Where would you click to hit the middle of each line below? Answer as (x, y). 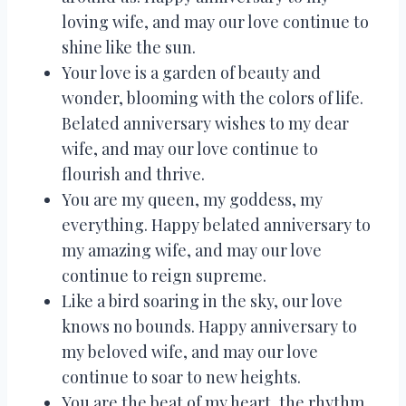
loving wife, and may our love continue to (215, 21)
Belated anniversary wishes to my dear (205, 123)
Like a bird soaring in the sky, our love (202, 300)
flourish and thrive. (133, 174)
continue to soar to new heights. (181, 377)
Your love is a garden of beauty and (191, 72)
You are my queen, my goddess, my (192, 199)
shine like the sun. (129, 47)
